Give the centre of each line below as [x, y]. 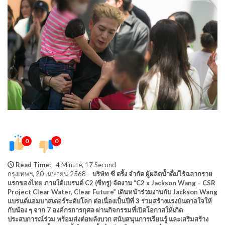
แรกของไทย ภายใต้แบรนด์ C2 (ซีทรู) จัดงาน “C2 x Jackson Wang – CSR [111, 183]
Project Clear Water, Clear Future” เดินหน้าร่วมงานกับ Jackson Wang [113, 192]
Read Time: [33, 164]
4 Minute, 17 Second [86, 164]
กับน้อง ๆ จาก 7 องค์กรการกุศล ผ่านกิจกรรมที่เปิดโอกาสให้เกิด [95, 210]
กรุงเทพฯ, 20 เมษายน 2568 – [50, 174]
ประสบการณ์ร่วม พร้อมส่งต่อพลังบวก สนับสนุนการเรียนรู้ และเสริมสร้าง [108, 219]
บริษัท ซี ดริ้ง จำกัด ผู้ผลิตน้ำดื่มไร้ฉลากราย [152, 174]
